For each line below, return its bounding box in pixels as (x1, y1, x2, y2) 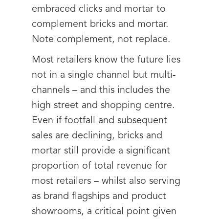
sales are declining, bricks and (32, 131, 162, 141)
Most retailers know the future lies (32, 55, 180, 65)
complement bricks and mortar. (32, 20, 169, 29)
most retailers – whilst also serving (32, 176, 180, 186)
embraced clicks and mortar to (32, 4, 166, 14)
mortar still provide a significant (32, 146, 170, 156)
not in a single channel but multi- (32, 70, 176, 80)
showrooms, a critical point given (32, 207, 176, 217)
